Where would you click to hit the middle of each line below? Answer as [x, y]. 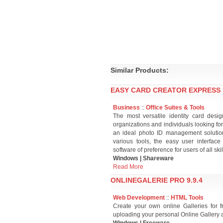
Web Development [139, 198]
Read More [128, 167]
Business [126, 108]
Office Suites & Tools [175, 108]
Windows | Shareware [143, 158]
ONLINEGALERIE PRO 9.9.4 [157, 180]
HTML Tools [187, 198]
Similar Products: [140, 70]
